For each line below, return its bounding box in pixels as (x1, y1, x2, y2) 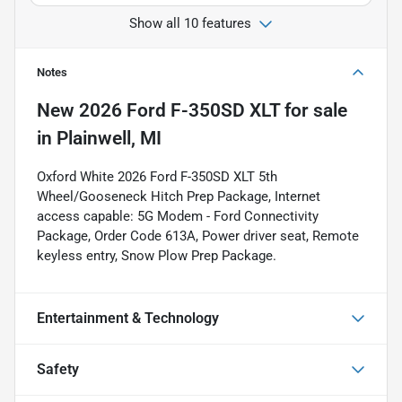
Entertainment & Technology (37, 309, 219, 327)
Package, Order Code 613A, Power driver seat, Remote (37, 227, 359, 244)
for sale (280, 99, 347, 121)
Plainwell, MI (57, 127, 162, 149)
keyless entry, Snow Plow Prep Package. (37, 247, 276, 264)
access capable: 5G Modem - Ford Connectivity (37, 207, 319, 224)
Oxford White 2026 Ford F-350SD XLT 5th (37, 168, 277, 185)
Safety (37, 360, 79, 378)
